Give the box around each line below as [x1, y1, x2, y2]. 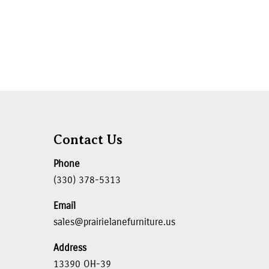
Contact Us [53, 131, 123, 147]
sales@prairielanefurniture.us [53, 216, 176, 228]
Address [53, 241, 87, 253]
